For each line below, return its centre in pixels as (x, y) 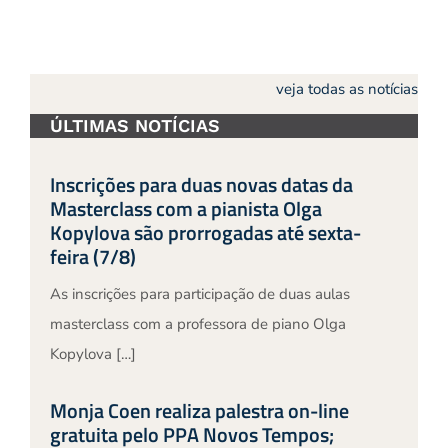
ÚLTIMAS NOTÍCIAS (134, 126)
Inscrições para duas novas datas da (201, 185)
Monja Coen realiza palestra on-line (199, 411)
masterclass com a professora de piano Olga (197, 324)
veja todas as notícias (347, 89)
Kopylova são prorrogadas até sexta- (205, 233)
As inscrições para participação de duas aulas (199, 294)
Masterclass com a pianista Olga (185, 209)
